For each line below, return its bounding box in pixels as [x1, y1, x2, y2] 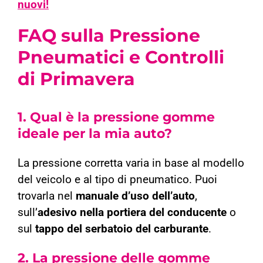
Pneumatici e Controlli [17, 46, 224, 69]
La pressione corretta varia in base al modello [17, 157, 244, 170]
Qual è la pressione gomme [29, 109, 215, 126]
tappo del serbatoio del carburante [35, 222, 208, 236]
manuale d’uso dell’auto [75, 190, 195, 203]
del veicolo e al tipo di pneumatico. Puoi [17, 173, 217, 187]
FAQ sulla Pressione [17, 25, 200, 47]
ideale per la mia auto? [17, 126, 172, 142]
